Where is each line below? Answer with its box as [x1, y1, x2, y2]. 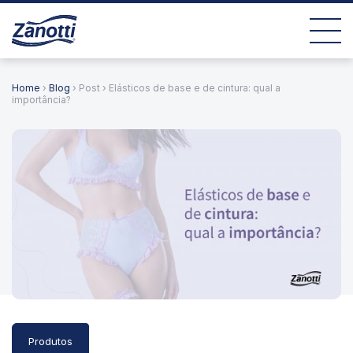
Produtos [28, 334, 72, 347]
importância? [12, 94, 71, 106]
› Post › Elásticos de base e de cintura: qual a [70, 82, 281, 94]
